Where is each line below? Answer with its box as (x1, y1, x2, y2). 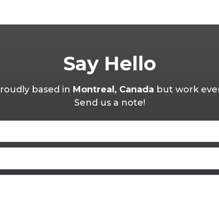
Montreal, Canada (73, 84, 154, 95)
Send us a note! (74, 97, 145, 109)
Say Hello (63, 51, 156, 76)
